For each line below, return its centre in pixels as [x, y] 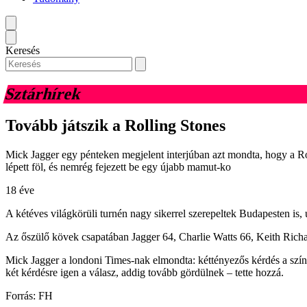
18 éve [20, 191]
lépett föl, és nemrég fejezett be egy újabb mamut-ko [118, 167]
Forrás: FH [29, 296]
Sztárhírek [43, 94]
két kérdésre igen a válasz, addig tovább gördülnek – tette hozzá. [145, 273]
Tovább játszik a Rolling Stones [115, 126]
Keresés [23, 50]
